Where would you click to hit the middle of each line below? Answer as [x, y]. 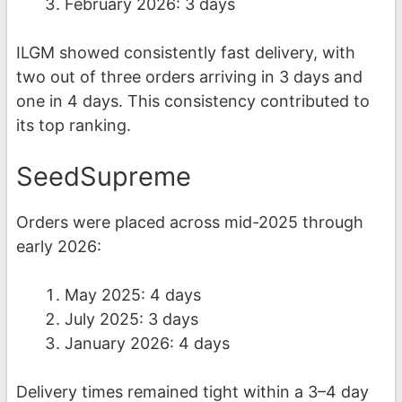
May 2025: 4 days [133, 295]
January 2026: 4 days [147, 344]
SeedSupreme [104, 177]
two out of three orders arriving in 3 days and [189, 77]
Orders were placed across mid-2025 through [190, 223]
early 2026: [59, 247]
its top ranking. [74, 126]
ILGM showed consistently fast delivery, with [186, 53]
